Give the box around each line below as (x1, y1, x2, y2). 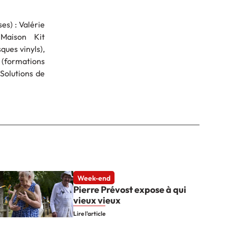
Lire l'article (73, 209, 105, 217)
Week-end (77, 173, 110, 183)
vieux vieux (73, 194, 121, 206)
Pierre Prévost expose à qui (73, 183, 186, 195)
